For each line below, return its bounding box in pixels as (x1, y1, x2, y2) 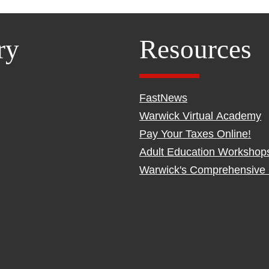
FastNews (139, 91, 188, 104)
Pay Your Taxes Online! (139, 127, 252, 140)
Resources (139, 34, 252, 64)
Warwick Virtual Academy (139, 109, 262, 122)
